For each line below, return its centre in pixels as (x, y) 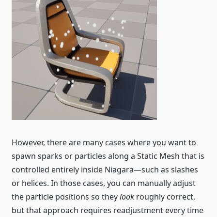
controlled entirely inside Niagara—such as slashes (105, 170)
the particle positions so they (66, 197)
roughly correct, (165, 197)
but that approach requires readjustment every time (108, 210)
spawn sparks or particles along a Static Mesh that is (108, 156)
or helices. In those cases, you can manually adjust (104, 183)
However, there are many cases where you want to (104, 143)
